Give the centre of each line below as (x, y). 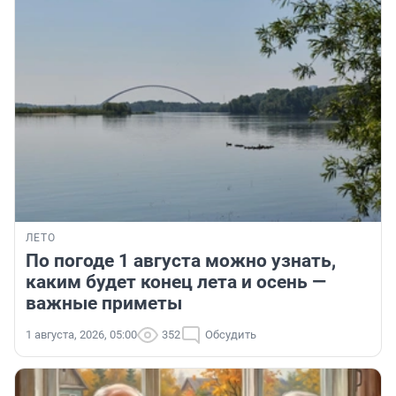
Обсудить (231, 335)
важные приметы (104, 304)
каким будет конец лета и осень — (176, 282)
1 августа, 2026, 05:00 (81, 335)
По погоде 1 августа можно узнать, (181, 261)
